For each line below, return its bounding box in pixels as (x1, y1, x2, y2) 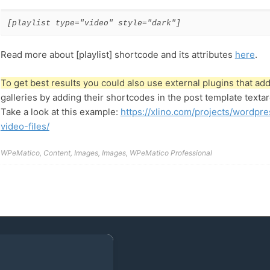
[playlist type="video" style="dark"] (7, 18, 181, 28)
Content (43, 148, 71, 158)
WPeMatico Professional (129, 148, 212, 158)
